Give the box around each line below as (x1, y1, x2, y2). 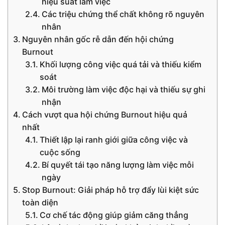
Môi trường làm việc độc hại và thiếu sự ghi (42, 84, 206, 94)
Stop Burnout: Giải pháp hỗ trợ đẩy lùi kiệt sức (22, 184, 199, 195)
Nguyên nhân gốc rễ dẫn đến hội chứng (22, 34, 174, 44)
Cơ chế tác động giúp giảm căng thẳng (40, 209, 189, 220)
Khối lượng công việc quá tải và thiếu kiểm (40, 59, 202, 69)
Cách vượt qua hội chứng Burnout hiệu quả (22, 109, 188, 120)
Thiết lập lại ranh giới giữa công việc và (40, 134, 188, 145)
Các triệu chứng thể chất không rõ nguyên (42, 9, 205, 19)
